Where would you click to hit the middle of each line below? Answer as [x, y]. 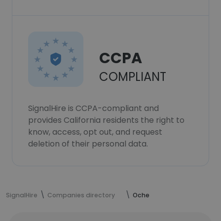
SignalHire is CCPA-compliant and [93, 108]
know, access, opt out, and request [95, 132]
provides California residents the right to [106, 120]
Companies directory [81, 195]
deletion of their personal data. [88, 144]
